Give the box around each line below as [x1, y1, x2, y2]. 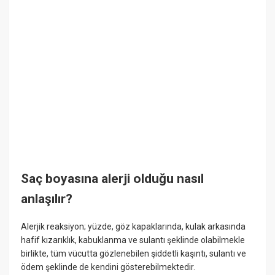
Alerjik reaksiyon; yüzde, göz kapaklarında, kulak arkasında [21, 222, 246, 232]
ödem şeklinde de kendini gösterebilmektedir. [21, 262, 196, 273]
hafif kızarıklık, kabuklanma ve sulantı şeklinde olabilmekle [21, 235, 246, 246]
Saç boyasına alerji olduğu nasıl [21, 171, 204, 186]
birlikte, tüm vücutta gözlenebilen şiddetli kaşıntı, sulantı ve [21, 249, 247, 259]
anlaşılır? [21, 192, 73, 206]
